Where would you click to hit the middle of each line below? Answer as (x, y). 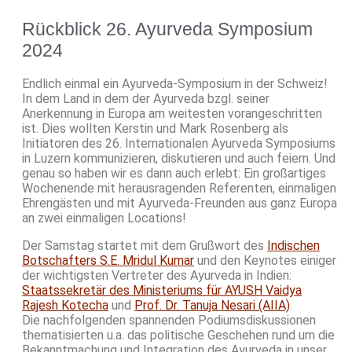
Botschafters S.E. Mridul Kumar (108, 261)
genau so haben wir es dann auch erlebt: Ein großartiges (174, 174)
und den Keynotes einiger (265, 261)
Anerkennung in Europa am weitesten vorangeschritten (172, 114)
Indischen (293, 246)
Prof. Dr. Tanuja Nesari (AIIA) (212, 306)
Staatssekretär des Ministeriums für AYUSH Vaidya (162, 291)
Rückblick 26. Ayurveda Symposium (167, 29)
